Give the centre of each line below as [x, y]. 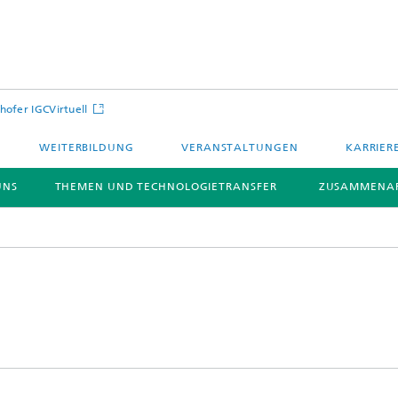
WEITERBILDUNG [87, 147]
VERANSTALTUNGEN [240, 147]
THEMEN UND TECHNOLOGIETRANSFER [166, 187]
